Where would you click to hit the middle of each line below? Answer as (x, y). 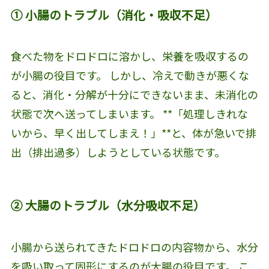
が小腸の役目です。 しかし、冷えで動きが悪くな (130, 75)
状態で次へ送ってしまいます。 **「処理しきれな (129, 114)
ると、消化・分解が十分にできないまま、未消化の (134, 95)
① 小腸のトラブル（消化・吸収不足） (114, 14)
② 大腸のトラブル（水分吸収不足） (108, 205)
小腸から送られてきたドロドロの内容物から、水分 (134, 246)
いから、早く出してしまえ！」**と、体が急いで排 (133, 133)
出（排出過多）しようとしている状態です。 (118, 152)
